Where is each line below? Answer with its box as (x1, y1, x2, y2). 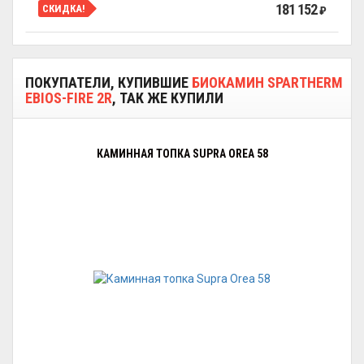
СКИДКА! (42, 2, 85, 15)
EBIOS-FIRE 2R (25, 89, 112, 106)
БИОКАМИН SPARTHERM (192, 74, 343, 91)
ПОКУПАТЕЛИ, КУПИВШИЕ (25, 74, 192, 91)
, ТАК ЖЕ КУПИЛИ (112, 89, 223, 106)
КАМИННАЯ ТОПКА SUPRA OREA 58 (96, 147, 268, 160)
